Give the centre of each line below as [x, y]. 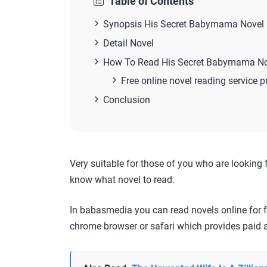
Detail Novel [128, 43]
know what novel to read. [122, 179]
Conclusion [127, 100]
